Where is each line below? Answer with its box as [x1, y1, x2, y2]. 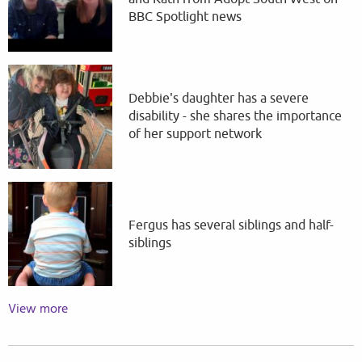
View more [8, 302, 68, 316]
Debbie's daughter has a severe [128, 90, 309, 107]
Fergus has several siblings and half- [128, 217, 335, 234]
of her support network [128, 126, 266, 143]
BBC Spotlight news [128, 8, 246, 25]
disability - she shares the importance [128, 108, 343, 125]
